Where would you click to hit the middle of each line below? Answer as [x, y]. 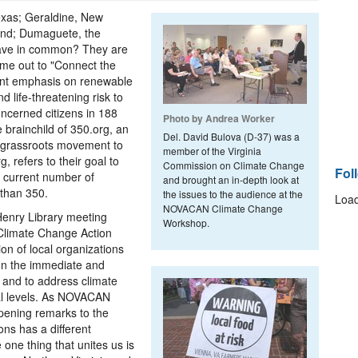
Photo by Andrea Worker [219, 118]
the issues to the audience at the [233, 194]
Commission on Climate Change [234, 165]
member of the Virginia [212, 151]
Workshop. [186, 223]
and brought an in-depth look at [231, 179]
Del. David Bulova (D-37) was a [231, 136]
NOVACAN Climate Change [223, 208]
